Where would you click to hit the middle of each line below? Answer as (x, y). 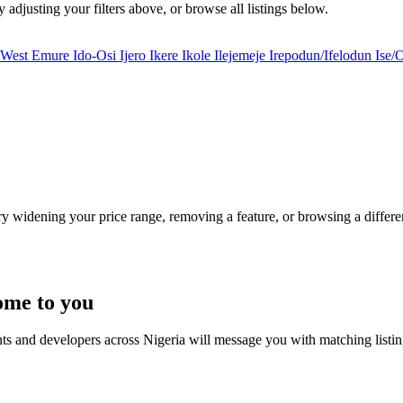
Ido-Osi (96, 55)
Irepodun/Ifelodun (322, 55)
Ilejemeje (242, 55)
